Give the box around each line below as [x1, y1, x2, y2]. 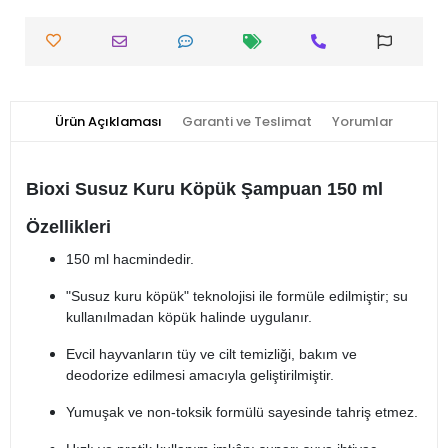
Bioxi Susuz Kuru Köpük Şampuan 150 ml [26, 179, 383, 200]
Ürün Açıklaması [55, 112, 162, 132]
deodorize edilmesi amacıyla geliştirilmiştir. [66, 367, 334, 384]
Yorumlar [332, 112, 393, 132]
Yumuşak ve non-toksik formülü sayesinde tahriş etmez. [66, 404, 418, 421]
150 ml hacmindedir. [66, 251, 194, 268]
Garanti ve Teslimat [182, 112, 312, 132]
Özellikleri [26, 217, 111, 238]
